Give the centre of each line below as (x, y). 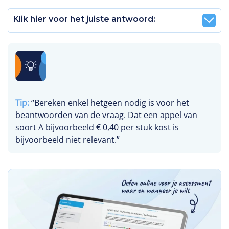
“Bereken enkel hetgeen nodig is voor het (109, 102)
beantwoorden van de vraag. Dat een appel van (106, 115)
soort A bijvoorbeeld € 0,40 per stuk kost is (97, 127)
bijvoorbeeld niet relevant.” (67, 139)
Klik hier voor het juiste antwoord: (84, 19)
